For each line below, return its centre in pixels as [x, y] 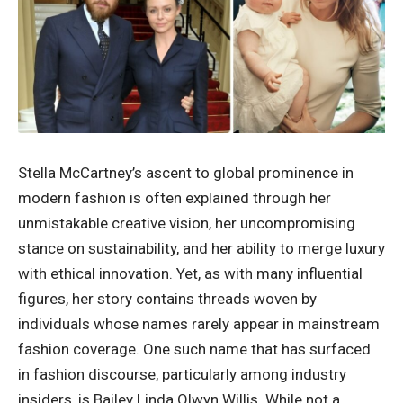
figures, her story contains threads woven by [167, 299]
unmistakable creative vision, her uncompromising [187, 224]
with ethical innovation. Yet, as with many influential [190, 274]
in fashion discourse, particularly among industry [182, 375]
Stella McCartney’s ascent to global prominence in [186, 173]
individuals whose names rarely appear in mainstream [199, 324]
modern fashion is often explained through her [175, 198]
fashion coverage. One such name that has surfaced [194, 349]
